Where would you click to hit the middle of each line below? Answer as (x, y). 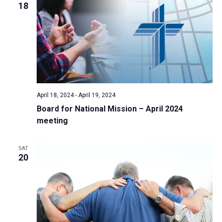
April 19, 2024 (97, 95)
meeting (52, 121)
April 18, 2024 (55, 95)
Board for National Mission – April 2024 (110, 109)
